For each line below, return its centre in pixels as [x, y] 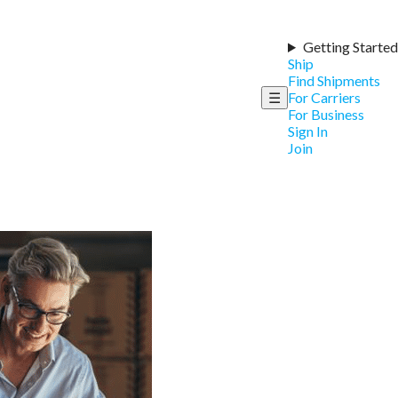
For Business [326, 114]
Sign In [308, 131]
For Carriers [325, 97]
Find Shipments [334, 80]
